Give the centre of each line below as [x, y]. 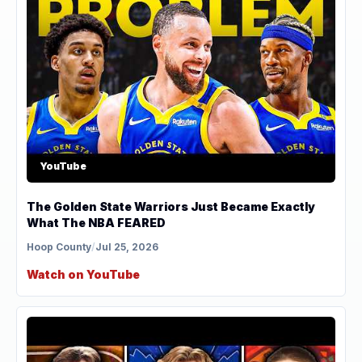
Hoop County [59, 246]
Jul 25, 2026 [127, 246]
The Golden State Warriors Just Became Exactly [171, 206]
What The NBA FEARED [96, 222]
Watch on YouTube [83, 274]
